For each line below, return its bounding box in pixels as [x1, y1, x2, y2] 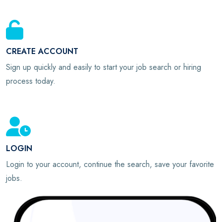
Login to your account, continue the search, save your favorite [6, 158, 214, 170]
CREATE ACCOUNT [6, 46, 78, 57]
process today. [6, 75, 55, 87]
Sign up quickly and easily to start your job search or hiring [6, 61, 201, 73]
